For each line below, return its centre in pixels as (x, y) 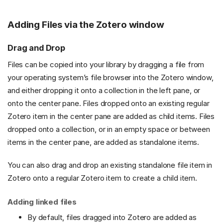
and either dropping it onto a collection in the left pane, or (104, 91)
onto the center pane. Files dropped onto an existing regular (109, 104)
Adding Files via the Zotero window (86, 24)
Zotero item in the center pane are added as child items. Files (111, 116)
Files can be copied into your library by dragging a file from (106, 65)
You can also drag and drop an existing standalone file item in (110, 165)
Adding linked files (42, 202)
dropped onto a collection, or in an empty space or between (109, 129)
